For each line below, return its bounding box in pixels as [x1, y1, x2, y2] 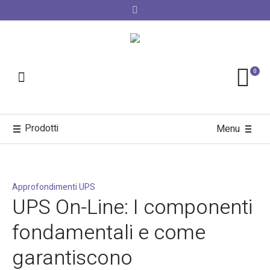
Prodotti [25, 121, 58, 136]
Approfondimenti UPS [12, 181, 95, 194]
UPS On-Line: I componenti [12, 192, 253, 223]
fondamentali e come [12, 218, 206, 248]
